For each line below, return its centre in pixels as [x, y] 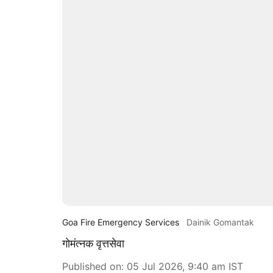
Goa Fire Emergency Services [121, 222]
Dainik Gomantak [220, 222]
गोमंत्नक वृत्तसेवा [93, 243]
